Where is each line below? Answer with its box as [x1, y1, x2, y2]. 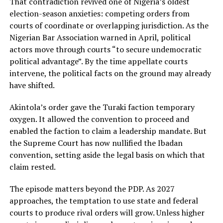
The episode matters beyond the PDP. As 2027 [9, 183, 175, 195]
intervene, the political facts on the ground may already [9, 68, 211, 79]
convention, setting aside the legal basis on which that [9, 149, 205, 161]
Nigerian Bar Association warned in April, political [9, 32, 191, 43]
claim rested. [9, 161, 56, 173]
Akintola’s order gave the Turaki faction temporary [9, 102, 195, 113]
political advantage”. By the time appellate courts [9, 56, 188, 67]
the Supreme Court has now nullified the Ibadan [9, 137, 183, 149]
